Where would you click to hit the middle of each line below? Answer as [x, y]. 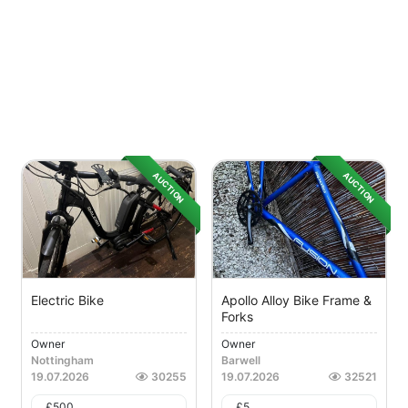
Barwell [241, 361]
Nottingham [62, 361]
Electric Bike [67, 301]
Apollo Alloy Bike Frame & [296, 301]
